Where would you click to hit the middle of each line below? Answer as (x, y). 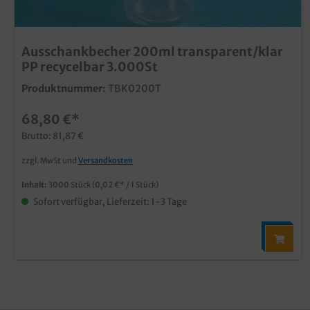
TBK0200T (135, 88)
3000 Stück (70, 184)
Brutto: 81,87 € (53, 135)
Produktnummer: (64, 88)
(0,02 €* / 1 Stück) (125, 184)
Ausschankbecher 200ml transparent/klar (152, 51)
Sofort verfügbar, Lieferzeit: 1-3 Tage (109, 201)
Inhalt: (35, 184)
